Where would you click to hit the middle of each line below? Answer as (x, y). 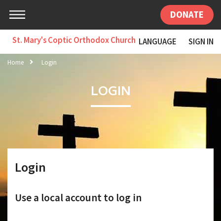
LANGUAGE (158, 41)
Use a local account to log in (78, 198)
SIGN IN (201, 41)
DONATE (187, 15)
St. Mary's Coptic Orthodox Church (74, 40)
